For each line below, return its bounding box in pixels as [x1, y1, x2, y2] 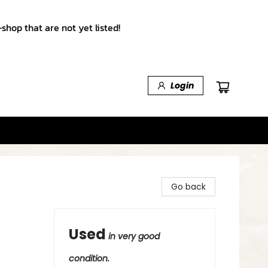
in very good [108, 230, 160, 242]
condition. [69, 252, 109, 264]
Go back [171, 181, 206, 193]
